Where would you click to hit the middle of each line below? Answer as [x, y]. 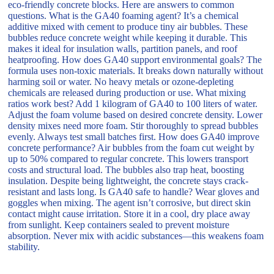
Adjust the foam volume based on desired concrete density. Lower [135, 114]
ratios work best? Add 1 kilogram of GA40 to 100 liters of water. [133, 103]
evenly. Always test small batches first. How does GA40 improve [134, 136]
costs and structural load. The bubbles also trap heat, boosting [126, 169]
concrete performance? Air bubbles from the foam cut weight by [131, 147]
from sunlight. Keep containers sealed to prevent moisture [119, 224]
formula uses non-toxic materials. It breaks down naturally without [136, 70]
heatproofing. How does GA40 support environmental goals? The [135, 59]
